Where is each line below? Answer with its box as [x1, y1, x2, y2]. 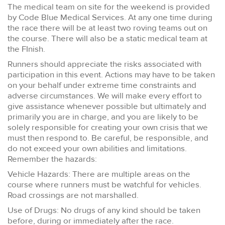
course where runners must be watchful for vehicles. [8, 179, 201, 190]
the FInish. [8, 44, 47, 55]
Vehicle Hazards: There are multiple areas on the [8, 169, 190, 180]
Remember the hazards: [8, 154, 97, 165]
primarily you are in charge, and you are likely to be [8, 111, 198, 123]
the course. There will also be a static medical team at [8, 33, 207, 44]
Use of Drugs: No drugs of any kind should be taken [8, 205, 200, 216]
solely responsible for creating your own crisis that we [8, 122, 208, 133]
